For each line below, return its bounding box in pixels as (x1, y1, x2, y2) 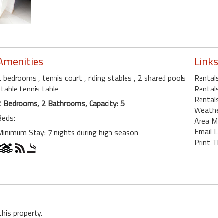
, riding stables (84, 72, 134, 84)
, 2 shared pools (134, 72, 186, 84)
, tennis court (38, 72, 84, 84)
